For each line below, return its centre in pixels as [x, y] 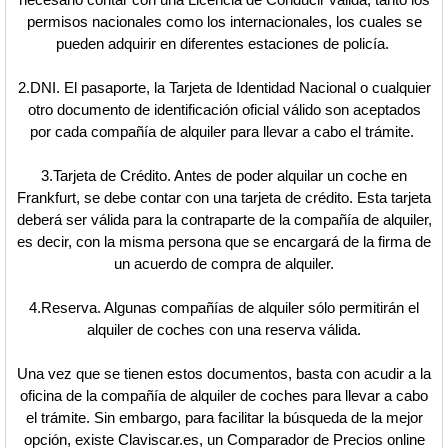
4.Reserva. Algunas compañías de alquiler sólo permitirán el [224, 308]
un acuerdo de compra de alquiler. [224, 264]
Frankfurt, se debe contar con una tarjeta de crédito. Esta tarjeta [224, 198]
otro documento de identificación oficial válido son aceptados [224, 110]
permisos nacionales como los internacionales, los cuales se [224, 22]
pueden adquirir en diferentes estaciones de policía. [224, 44]
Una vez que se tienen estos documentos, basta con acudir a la [224, 374]
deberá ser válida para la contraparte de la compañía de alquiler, [224, 220]
